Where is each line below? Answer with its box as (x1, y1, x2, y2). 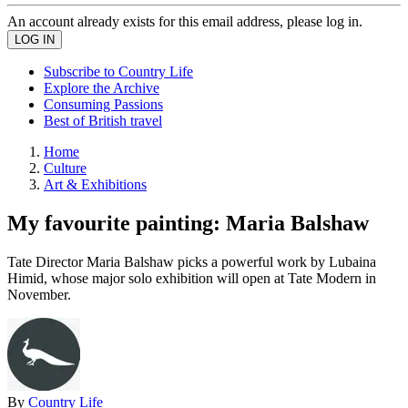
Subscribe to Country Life (44, 64, 193, 79)
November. (7, 286, 71, 302)
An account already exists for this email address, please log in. (7, 14, 362, 29)
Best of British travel (44, 113, 162, 128)
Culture (44, 160, 87, 176)
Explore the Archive (44, 80, 159, 96)
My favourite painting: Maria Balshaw (7, 210, 369, 235)
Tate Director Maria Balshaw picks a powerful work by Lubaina (7, 253, 376, 270)
